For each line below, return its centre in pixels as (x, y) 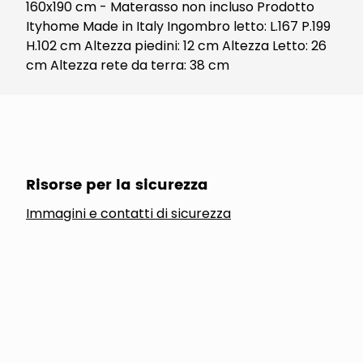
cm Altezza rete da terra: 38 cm (128, 65)
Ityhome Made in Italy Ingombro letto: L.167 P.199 (178, 26)
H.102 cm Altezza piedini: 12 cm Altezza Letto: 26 (176, 46)
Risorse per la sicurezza (117, 185)
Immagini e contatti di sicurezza (128, 214)
